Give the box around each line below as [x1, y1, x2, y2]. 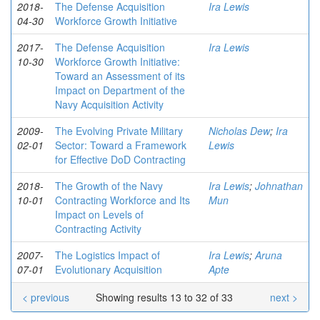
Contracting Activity [55, 221, 141, 236]
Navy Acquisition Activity [55, 97, 164, 111]
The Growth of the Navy [55, 179, 163, 193]
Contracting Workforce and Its [55, 193, 190, 207]
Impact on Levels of [55, 207, 144, 221]
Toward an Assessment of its [55, 69, 185, 83]
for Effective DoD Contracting [55, 152, 186, 166]
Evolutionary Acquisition [55, 262, 162, 276]
